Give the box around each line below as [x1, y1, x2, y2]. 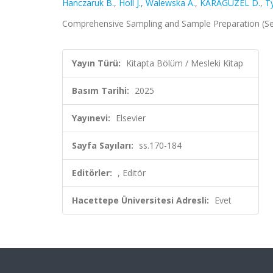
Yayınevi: [72, 112, 110, 124]
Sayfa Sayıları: [72, 140, 133, 151]
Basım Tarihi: [72, 85, 129, 96]
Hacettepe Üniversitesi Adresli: [72, 194, 209, 206]
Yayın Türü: [72, 57, 121, 69]
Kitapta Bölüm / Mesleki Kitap [126, 57, 243, 69]
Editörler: [72, 167, 112, 179]
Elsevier [116, 112, 146, 124]
